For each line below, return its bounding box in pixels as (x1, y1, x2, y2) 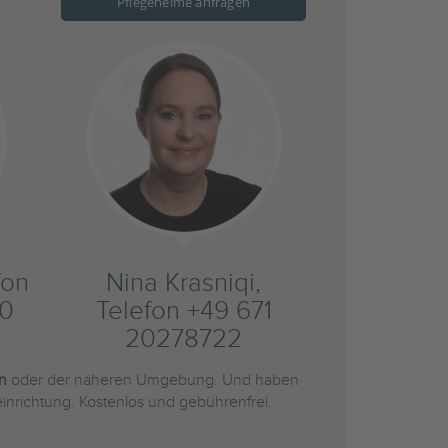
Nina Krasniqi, (106, 268, 261, 298)
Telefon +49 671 (95, 296, 272, 326)
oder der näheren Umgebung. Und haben (7, 371, 299, 390)
